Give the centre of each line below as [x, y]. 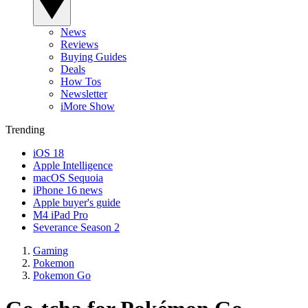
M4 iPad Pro [60, 214]
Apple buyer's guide [77, 202]
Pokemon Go [62, 275]
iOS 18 [48, 153]
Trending [25, 129]
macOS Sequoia [68, 177]
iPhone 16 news [68, 190]
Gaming [51, 250]
